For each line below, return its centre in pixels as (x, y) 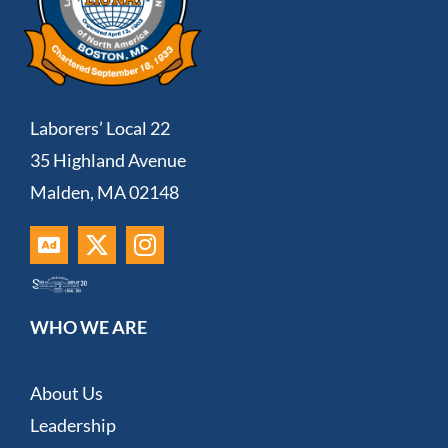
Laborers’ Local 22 (99, 127)
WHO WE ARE (88, 326)
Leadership (72, 424)
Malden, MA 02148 (104, 191)
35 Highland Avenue (107, 159)
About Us (66, 392)
